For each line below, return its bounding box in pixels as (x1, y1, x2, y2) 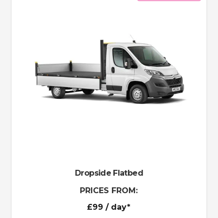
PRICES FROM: (80, 186, 138, 196)
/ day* (103, 202, 131, 212)
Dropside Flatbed (75, 168, 143, 178)
